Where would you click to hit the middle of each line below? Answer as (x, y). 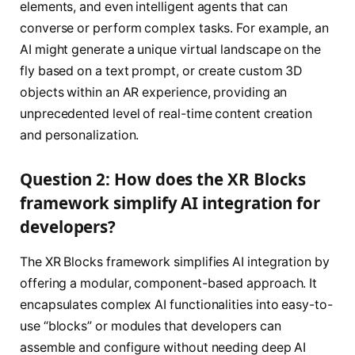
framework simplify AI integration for (170, 203)
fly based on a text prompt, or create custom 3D (161, 71)
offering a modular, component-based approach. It (169, 283)
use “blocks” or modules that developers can (151, 326)
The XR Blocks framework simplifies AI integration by (175, 261)
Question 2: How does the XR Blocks (163, 179)
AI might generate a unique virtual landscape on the (170, 49)
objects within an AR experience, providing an (154, 92)
